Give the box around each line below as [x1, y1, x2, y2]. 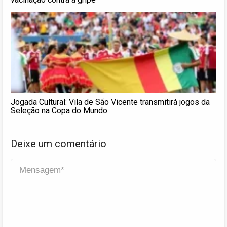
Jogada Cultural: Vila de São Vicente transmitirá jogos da [11, 97, 210, 107]
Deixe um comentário [11, 137, 106, 150]
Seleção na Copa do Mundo [11, 105, 107, 116]
